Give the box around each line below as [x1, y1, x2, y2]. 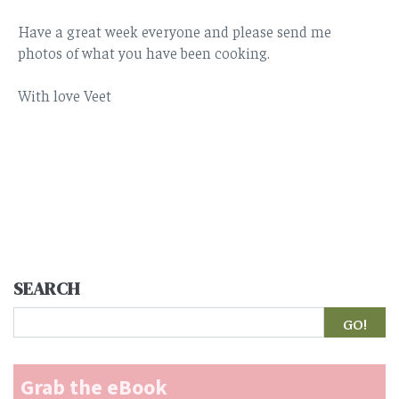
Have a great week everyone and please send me [18, 21, 331, 42]
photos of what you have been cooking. [18, 43, 270, 63]
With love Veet [18, 85, 111, 106]
